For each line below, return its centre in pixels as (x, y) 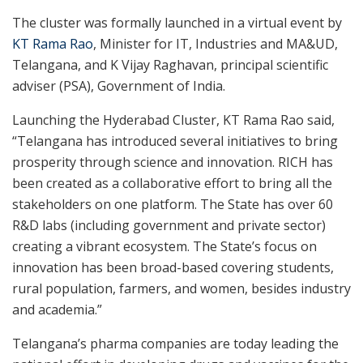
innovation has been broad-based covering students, (173, 268)
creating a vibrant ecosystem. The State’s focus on (164, 247)
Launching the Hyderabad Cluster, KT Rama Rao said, (173, 120)
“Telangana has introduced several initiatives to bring (175, 141)
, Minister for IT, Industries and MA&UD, (216, 44)
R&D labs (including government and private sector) (169, 226)
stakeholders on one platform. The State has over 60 (173, 205)
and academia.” (57, 310)
